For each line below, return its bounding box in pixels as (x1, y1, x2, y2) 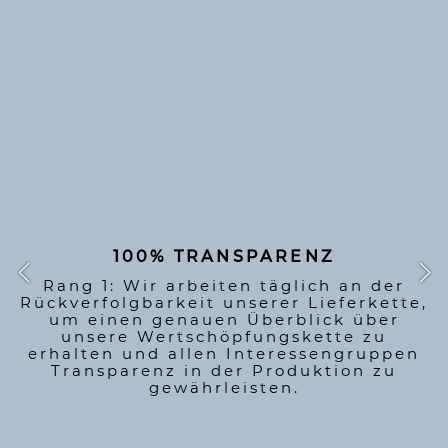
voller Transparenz (69, 146, 379, 175)
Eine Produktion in (67, 126, 381, 155)
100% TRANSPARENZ (112, 247, 336, 266)
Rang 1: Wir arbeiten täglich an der (43, 276, 405, 295)
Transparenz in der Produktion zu (51, 361, 397, 380)
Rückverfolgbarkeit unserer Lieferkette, (20, 293, 428, 312)
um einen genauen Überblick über (48, 310, 400, 329)
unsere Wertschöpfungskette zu (61, 327, 387, 346)
